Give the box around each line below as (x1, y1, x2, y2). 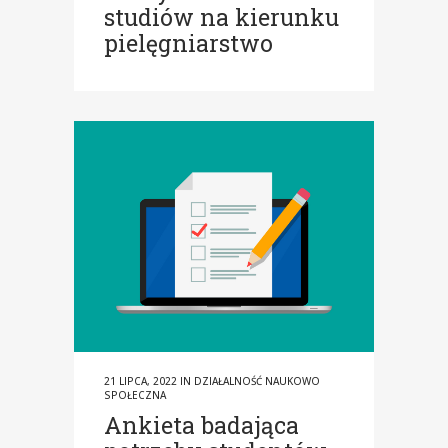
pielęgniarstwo (104, 28, 273, 58)
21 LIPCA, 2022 (104, 373, 177, 388)
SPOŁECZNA (104, 387, 166, 402)
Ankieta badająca (104, 409, 299, 440)
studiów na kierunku (104, 2, 339, 32)
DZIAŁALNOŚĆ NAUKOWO (194, 373, 320, 388)
